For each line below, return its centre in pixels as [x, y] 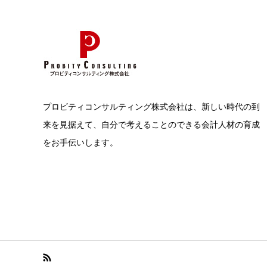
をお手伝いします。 [80, 143]
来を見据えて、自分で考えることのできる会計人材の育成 [151, 125]
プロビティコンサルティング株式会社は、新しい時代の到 [151, 107]
